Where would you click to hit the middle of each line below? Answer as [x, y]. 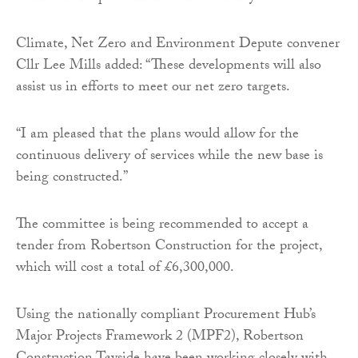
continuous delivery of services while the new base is [169, 157]
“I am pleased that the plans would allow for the [157, 135]
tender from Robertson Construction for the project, [169, 247]
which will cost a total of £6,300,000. [125, 268]
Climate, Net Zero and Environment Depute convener [178, 45]
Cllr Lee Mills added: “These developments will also [169, 66]
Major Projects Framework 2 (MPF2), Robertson [160, 337]
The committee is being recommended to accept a [162, 225]
